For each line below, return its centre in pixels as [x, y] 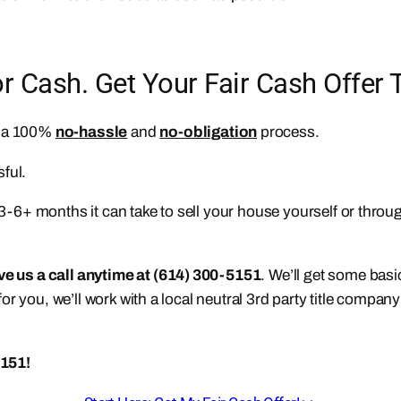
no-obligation [209, 132]
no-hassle [91, 132]
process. [288, 132]
